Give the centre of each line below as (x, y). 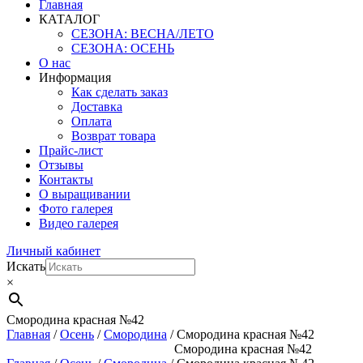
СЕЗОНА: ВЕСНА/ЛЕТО (143, 34)
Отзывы (61, 165)
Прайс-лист (71, 150)
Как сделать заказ (120, 92)
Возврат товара (113, 136)
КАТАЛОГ (69, 19)
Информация (75, 77)
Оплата (92, 121)
